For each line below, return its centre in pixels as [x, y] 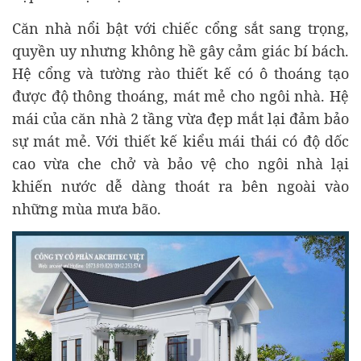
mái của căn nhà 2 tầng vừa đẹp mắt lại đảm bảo [180, 118]
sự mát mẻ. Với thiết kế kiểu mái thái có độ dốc [180, 141]
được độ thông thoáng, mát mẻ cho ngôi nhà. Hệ [180, 95]
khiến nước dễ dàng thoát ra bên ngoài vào [180, 186]
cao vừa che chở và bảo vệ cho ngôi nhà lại [180, 163]
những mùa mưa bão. [87, 208]
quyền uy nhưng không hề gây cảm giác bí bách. [180, 50]
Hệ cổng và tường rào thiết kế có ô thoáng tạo [180, 73]
